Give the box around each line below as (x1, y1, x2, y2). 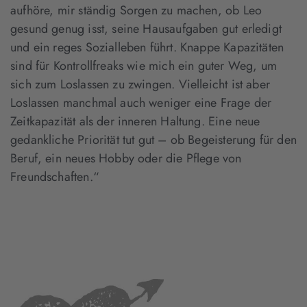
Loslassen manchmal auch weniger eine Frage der (10, 94, 272, 112)
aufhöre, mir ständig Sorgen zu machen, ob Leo (10, 1, 262, 19)
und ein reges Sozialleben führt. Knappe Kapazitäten (10, 38, 284, 56)
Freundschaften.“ (10, 168, 99, 186)
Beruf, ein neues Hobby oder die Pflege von (10, 149, 242, 167)
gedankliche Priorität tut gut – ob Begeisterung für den (10, 131, 297, 149)
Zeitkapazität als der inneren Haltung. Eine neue (10, 112, 260, 130)
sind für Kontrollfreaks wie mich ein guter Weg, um (10, 57, 277, 75)
